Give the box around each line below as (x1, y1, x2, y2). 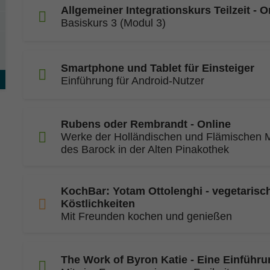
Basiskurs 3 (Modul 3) (61, 17, 166, 29)
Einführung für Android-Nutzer (61, 75, 204, 87)
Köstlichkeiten (61, 198, 135, 210)
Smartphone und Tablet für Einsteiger (61, 62, 254, 74)
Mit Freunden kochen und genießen (61, 210, 232, 222)
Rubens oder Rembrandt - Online (61, 118, 231, 130)
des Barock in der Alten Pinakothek (61, 143, 229, 155)
